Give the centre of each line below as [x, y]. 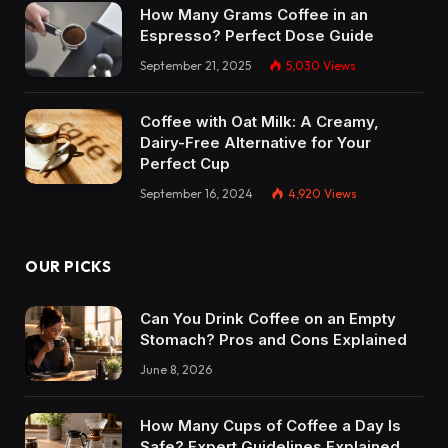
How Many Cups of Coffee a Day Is [270, 425]
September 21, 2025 [195, 66]
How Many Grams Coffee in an [254, 15]
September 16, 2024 [196, 193]
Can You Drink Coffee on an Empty [268, 318]
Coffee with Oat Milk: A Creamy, [259, 121]
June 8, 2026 [176, 369]
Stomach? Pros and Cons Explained [273, 339]
